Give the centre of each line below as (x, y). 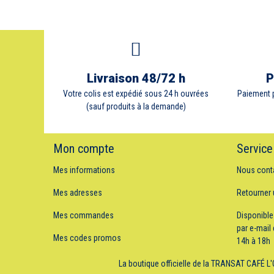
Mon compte (84, 149)
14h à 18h (253, 241)
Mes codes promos (87, 238)
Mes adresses (78, 193)
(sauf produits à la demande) (136, 107)
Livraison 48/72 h (136, 79)
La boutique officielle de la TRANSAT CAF (189, 264)
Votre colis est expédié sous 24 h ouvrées (136, 94)
